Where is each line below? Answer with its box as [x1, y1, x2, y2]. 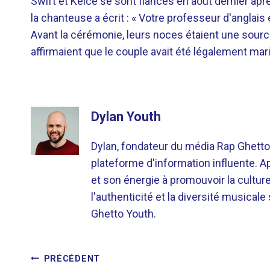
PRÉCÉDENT [43, 254, 101, 264]
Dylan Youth [91, 109, 161, 124]
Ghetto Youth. [91, 207, 156, 220]
